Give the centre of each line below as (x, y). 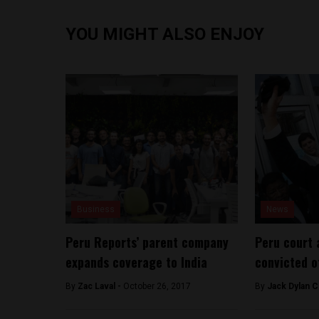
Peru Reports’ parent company (147, 242)
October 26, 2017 (157, 286)
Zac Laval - (100, 286)
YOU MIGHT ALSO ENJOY (165, 34)
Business (96, 209)
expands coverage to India (136, 262)
